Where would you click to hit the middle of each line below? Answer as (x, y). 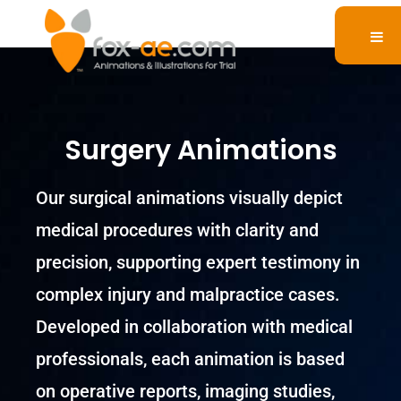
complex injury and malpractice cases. (188, 294)
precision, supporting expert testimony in (198, 262)
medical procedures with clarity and (177, 230)
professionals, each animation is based (190, 358)
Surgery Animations (200, 150)
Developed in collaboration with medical (194, 326)
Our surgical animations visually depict (189, 197)
